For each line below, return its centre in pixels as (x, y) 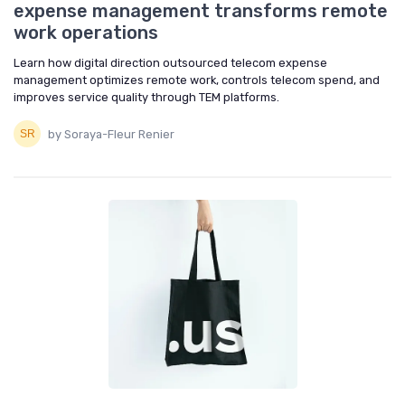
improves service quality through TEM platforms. (146, 98)
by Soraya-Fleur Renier (111, 134)
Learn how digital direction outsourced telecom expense (170, 63)
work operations (86, 33)
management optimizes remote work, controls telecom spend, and (197, 80)
